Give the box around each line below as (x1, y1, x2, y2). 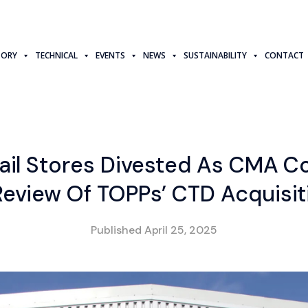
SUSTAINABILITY (184, 49, 247, 61)
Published (90, 223, 144, 237)
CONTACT (265, 49, 305, 61)
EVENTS (96, 49, 126, 61)
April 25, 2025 (144, 223, 218, 237)
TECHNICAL (35, 49, 78, 61)
